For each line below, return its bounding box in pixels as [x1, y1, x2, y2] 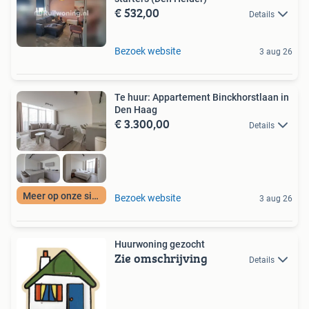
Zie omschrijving [114, 249, 208, 268]
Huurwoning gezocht [114, 239, 205, 250]
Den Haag [114, 103, 157, 115]
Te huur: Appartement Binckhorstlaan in [114, 91, 289, 103]
